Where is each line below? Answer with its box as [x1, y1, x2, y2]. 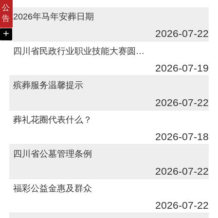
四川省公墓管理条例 [13, 148, 92, 159]
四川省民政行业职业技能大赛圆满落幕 [136, 45, 145, 56]
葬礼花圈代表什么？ [13, 114, 92, 125]
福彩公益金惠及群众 [13, 182, 92, 193]
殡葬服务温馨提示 [13, 80, 84, 91]
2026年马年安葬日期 [13, 11, 94, 22]
